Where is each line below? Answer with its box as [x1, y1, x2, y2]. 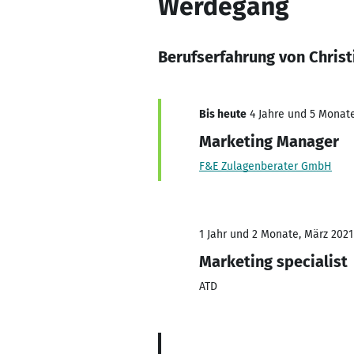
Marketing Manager [199, 132, 339, 151]
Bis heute [199, 107, 247, 121]
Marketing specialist [199, 252, 348, 271]
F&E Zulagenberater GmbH [199, 160, 332, 173]
